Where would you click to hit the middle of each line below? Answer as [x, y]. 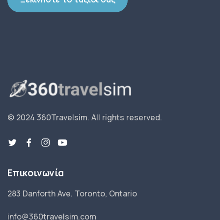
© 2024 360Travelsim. [49, 117]
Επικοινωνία [36, 173]
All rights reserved [126, 117]
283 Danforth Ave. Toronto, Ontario [72, 193]
